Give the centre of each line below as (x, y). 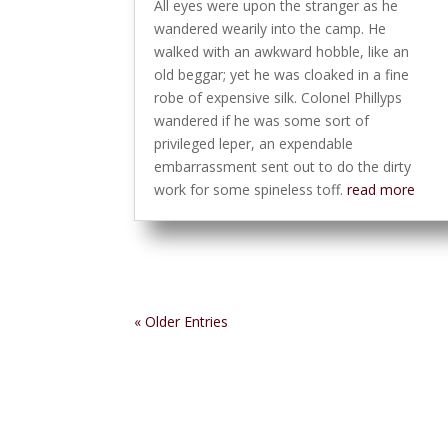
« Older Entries (181, 321)
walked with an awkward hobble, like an (282, 52)
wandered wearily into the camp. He (270, 29)
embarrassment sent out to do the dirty (283, 167)
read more (381, 190)
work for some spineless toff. (251, 190)
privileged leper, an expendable (254, 144)
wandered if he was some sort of (262, 121)
